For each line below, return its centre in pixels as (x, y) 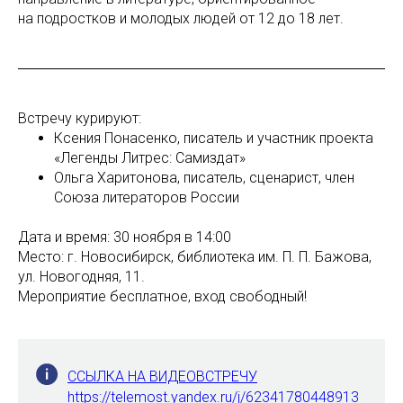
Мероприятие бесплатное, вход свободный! (162, 296)
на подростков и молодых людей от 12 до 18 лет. (181, 18)
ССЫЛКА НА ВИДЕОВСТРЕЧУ (162, 376)
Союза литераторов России (147, 197)
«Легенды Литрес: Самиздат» (150, 157)
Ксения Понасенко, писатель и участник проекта (214, 138)
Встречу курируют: (80, 118)
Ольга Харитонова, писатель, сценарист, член (204, 177)
